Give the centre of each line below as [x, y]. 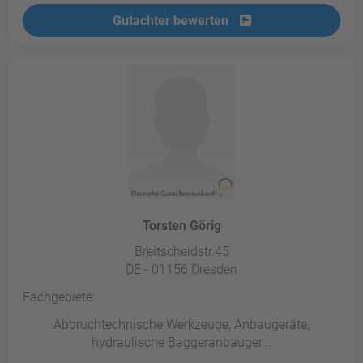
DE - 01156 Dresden [181, 270]
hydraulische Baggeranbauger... [181, 343]
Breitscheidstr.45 [181, 252]
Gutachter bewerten [172, 21]
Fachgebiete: [59, 297]
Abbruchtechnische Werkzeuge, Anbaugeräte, [181, 325]
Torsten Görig [181, 226]
